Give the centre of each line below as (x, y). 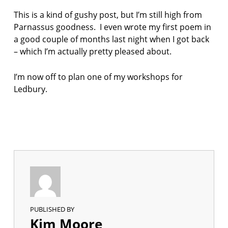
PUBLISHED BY (52, 209)
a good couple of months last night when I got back (111, 39)
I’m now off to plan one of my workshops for (98, 77)
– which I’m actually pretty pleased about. (93, 51)
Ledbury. (31, 89)
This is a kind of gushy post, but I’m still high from (108, 15)
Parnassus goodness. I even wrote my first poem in (112, 27)
